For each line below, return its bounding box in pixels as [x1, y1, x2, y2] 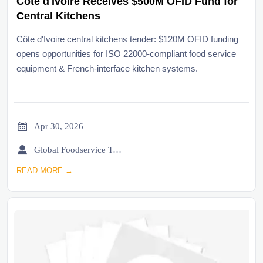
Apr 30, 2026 [34, 121, 83, 131]
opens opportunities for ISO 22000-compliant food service [16, 49, 236, 59]
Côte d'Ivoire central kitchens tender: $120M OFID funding [16, 34, 238, 45]
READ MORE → [16, 166, 73, 176]
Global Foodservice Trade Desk [113, 144, 122, 154]
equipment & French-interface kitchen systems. [16, 63, 198, 74]
